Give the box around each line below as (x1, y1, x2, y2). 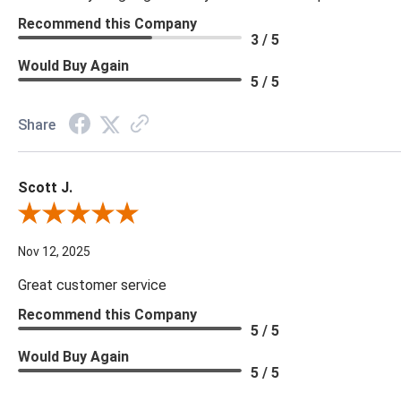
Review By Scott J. (17, 208, 124, 223)
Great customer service (18, 277, 166, 294)
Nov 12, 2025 (18, 244, 90, 260)
